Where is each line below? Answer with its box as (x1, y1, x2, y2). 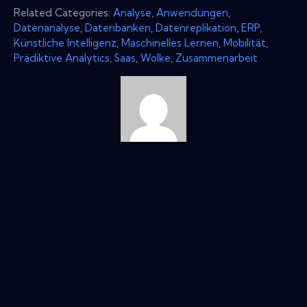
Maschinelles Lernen (121, 36, 219, 49)
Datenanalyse (14, 21, 80, 34)
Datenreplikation (156, 21, 236, 34)
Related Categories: (14, 5, 113, 19)
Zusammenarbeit (175, 51, 258, 64)
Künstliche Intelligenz (14, 36, 116, 49)
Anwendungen (156, 5, 228, 19)
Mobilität (223, 36, 266, 49)
